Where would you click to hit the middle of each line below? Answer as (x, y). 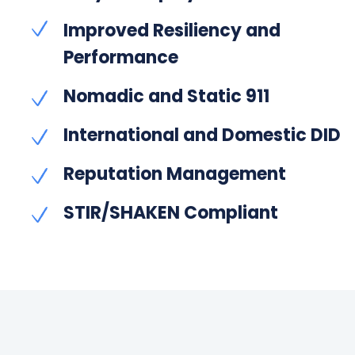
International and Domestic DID (202, 135)
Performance (120, 57)
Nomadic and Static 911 (166, 96)
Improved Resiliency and (172, 30)
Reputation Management (174, 174)
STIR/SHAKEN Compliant (170, 212)
